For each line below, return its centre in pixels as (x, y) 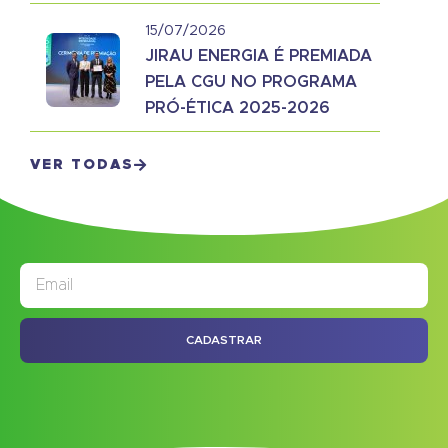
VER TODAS (82, 164)
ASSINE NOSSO (177, 279)
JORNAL (291, 278)
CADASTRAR (224, 340)
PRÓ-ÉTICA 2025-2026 (237, 107)
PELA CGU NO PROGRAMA (251, 81)
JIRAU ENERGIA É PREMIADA (258, 55)
